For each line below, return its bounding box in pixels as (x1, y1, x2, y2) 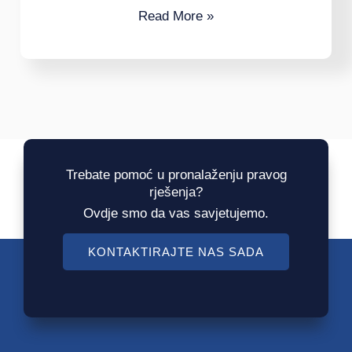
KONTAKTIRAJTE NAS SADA (88, 245, 264, 259)
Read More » (138, 9, 214, 24)
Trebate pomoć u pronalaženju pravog (65, 167, 287, 183)
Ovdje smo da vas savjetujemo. (83, 206, 269, 222)
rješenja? (149, 185, 203, 200)
